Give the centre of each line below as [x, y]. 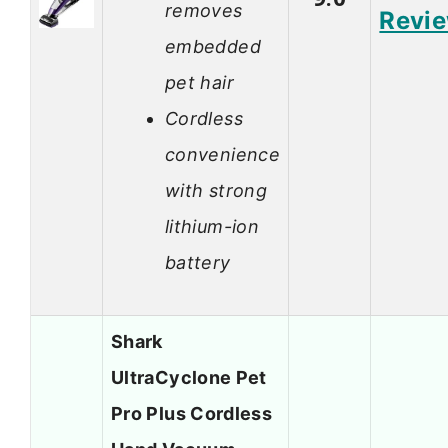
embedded [213, 46]
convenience [222, 154]
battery [198, 262]
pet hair [199, 82]
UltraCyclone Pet [189, 378]
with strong [216, 190]
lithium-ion [212, 226]
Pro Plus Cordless [192, 414]
